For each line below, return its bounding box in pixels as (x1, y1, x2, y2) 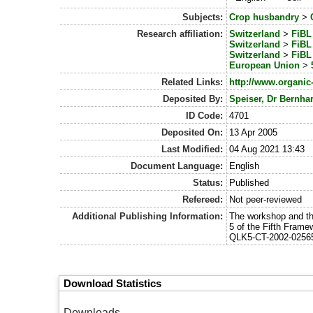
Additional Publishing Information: (71, 211, 223, 222)
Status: (192, 177, 223, 189)
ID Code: (185, 110, 223, 122)
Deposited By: (162, 94, 223, 105)
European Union (229, 60, 300, 71)
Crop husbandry (229, 12, 300, 23)
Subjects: (182, 12, 223, 23)
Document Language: (130, 161, 223, 172)
